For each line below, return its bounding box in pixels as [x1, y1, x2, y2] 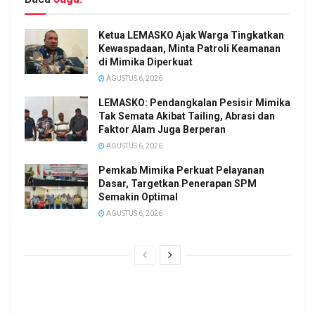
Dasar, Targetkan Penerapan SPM [98, 177, 257, 189]
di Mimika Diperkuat [98, 56, 193, 67]
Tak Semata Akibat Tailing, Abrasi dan [98, 110, 275, 122]
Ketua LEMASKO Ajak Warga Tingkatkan [98, 29, 284, 41]
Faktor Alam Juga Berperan [98, 123, 226, 135]
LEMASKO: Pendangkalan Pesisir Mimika [98, 96, 290, 108]
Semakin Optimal [98, 191, 178, 202]
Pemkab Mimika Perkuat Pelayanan [98, 164, 264, 176]
